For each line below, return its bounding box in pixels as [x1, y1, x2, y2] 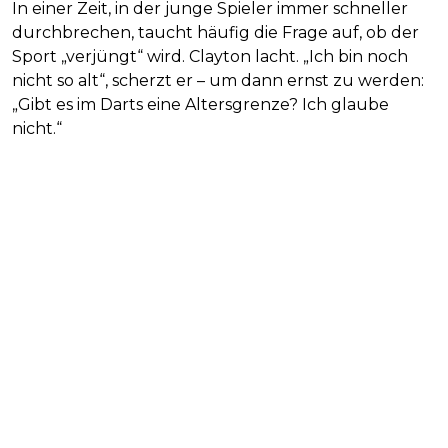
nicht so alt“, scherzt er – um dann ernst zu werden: [12, 70, 424, 90]
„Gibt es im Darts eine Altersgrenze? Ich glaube [12, 94, 389, 114]
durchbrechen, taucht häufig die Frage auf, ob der [12, 22, 419, 42]
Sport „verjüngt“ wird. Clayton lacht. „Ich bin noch [12, 46, 408, 66]
